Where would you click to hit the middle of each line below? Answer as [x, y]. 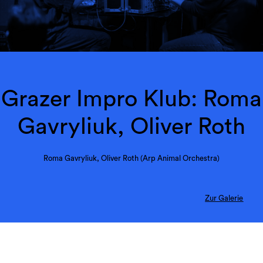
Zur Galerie [224, 198]
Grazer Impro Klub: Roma [131, 99]
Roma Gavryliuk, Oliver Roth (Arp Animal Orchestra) [131, 158]
